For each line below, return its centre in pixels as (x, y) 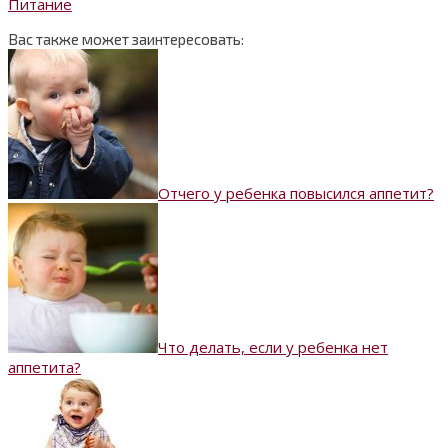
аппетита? (44, 367)
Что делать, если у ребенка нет (273, 347)
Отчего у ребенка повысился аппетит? (296, 193)
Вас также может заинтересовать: (126, 39)
